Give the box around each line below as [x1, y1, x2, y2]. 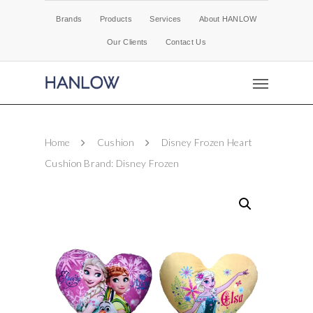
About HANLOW [198, 15, 257, 23]
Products [99, 15, 132, 23]
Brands [56, 15, 82, 23]
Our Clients [107, 38, 148, 46]
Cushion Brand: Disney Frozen [45, 157, 180, 169]
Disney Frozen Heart [159, 136, 253, 149]
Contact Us [165, 38, 206, 46]
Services [150, 15, 182, 23]
